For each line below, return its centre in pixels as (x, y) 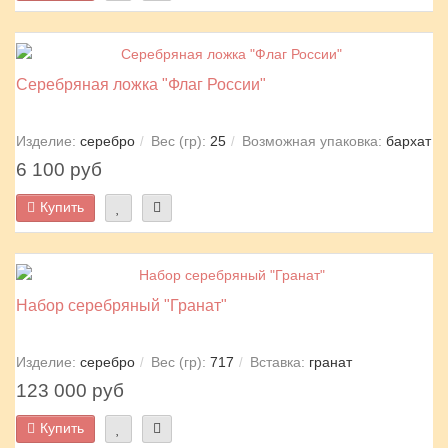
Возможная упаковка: (312, 141)
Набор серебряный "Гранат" (121, 305)
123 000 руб (70, 390)
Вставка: (277, 362)
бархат (408, 141)
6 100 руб (59, 169)
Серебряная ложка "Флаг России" (141, 84)
